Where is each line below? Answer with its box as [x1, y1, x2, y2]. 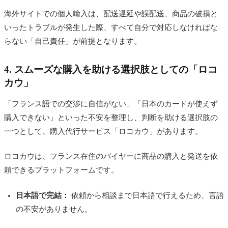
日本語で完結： [15, 191, 69, 199]
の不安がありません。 [15, 205, 92, 213]
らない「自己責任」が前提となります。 [4, 37, 141, 46]
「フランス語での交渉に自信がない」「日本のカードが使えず [4, 99, 218, 108]
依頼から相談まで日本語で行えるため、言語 [69, 191, 224, 199]
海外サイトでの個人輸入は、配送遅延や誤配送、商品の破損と [4, 10, 218, 18]
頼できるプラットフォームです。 [4, 166, 119, 175]
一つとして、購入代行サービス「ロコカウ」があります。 [4, 127, 203, 135]
